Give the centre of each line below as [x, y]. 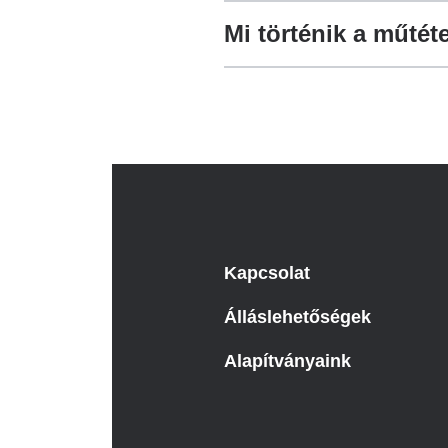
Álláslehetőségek [297, 317]
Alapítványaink [287, 361]
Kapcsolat [267, 273]
